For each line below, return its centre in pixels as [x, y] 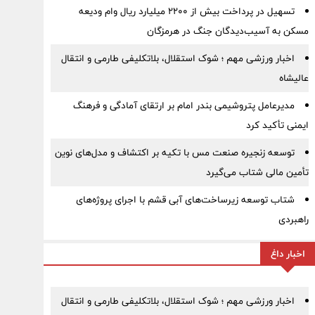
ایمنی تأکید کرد [277, 125]
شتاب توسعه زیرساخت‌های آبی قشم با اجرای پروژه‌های [185, 200]
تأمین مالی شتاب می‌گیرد [257, 172]
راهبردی [293, 219]
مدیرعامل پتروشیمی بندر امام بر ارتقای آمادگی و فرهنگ [184, 105]
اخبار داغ [288, 254]
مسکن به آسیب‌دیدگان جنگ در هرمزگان [227, 31]
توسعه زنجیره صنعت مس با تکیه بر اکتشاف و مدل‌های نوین [174, 153]
